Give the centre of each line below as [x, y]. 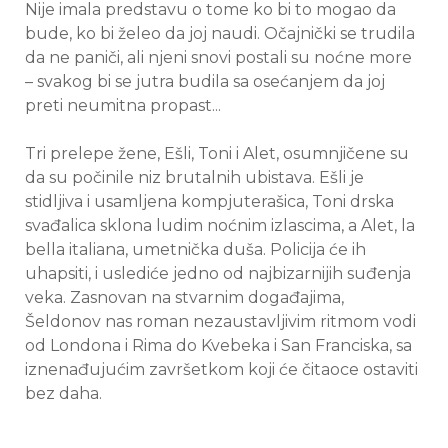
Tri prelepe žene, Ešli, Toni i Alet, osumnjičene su [217, 154]
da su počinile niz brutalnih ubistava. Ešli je [194, 178]
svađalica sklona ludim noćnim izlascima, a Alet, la [220, 226]
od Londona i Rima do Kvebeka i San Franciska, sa [218, 346]
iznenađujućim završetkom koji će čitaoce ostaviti [221, 370]
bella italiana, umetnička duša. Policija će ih [195, 250]
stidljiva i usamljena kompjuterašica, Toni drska [209, 202]
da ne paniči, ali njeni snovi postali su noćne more [218, 58]
